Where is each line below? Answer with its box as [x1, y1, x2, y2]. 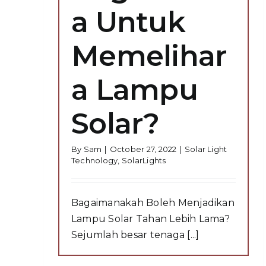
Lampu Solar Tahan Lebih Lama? [71, 213, 230, 224]
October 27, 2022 [109, 144, 177, 154]
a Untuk [71, 4, 185, 39]
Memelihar [71, 38, 227, 73]
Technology [71, 155, 118, 165]
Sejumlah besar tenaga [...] [71, 229, 199, 240]
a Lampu [71, 72, 198, 107]
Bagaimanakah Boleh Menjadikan [71, 197, 235, 208]
